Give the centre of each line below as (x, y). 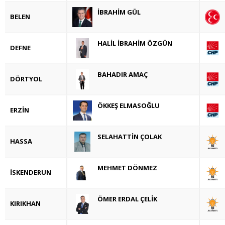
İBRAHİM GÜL (119, 12)
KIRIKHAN (25, 203)
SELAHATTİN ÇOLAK (130, 136)
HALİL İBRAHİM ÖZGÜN (135, 43)
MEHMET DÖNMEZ (127, 167)
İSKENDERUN (31, 172)
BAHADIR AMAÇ (123, 74)
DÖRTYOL (26, 79)
